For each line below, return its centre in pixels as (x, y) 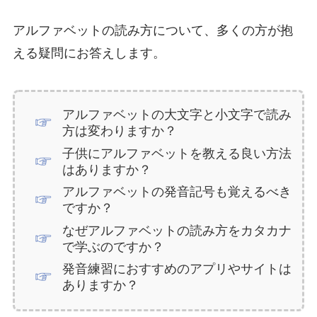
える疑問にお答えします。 (89, 53)
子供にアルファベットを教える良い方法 (177, 153)
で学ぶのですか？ (114, 247)
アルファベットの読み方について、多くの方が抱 (152, 31)
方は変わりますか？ (120, 131)
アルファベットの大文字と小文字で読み (177, 115)
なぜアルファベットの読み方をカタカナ (177, 230)
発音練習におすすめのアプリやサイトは (177, 269)
